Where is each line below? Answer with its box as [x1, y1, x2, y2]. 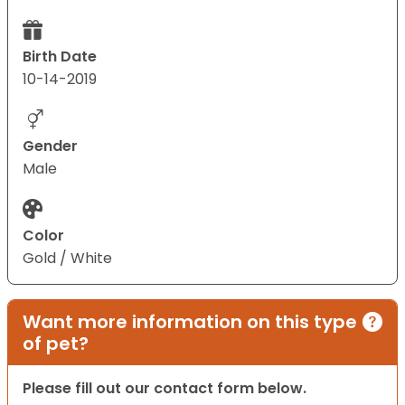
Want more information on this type [23, 309, 357, 335]
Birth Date [23, 46, 97, 68]
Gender [23, 136, 78, 157]
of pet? [23, 331, 89, 357]
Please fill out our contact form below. [23, 378, 306, 400]
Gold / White [23, 248, 112, 269]
